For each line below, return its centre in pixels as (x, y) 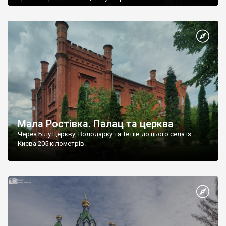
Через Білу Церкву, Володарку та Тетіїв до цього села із (104, 134)
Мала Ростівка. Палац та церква (96, 124)
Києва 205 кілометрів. (52, 144)
